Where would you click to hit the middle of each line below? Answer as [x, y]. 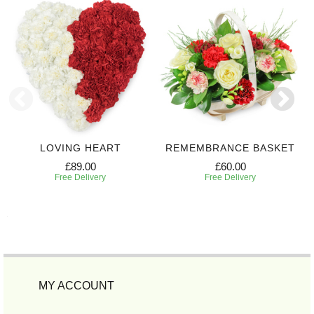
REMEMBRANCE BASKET [230, 148]
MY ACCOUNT [76, 285]
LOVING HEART [80, 148]
